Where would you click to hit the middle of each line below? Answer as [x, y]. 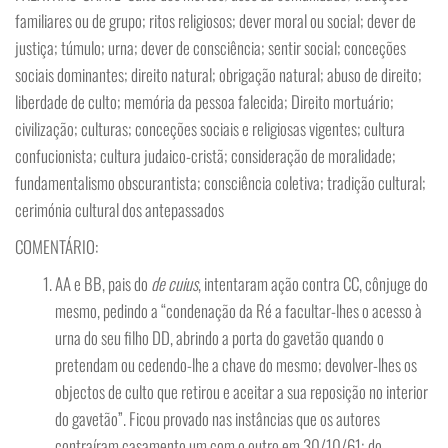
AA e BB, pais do [103, 283]
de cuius [174, 283]
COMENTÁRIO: [56, 246]
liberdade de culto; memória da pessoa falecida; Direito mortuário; [204, 101]
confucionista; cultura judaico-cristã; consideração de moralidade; [205, 155]
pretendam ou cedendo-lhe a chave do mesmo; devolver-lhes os [236, 364]
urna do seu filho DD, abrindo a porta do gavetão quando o [219, 337]
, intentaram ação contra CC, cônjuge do [313, 283]
